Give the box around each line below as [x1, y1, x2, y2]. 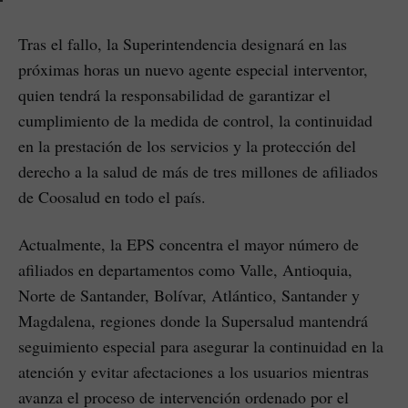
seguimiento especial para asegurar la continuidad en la [18, 335, 383, 358]
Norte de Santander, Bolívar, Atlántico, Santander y [18, 284, 360, 307]
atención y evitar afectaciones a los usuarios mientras [18, 361, 369, 383]
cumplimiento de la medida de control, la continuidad [18, 109, 372, 132]
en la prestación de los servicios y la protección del [18, 135, 356, 158]
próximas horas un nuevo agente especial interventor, [18, 58, 368, 81]
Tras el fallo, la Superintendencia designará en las [18, 33, 347, 56]
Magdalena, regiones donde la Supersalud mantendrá [18, 310, 368, 332]
